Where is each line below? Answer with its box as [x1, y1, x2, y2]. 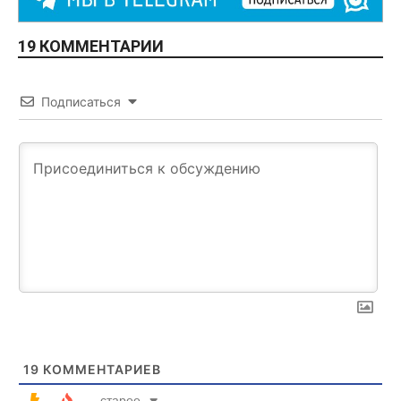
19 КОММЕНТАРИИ [18, 36, 164, 55]
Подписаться [41, 93, 121, 109]
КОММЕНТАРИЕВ [39, 361, 161, 377]
